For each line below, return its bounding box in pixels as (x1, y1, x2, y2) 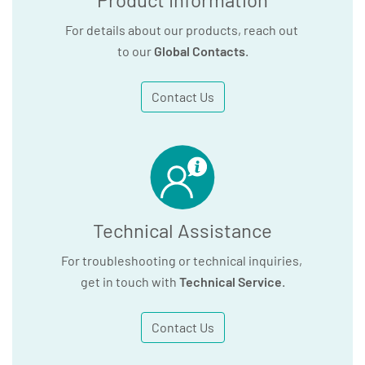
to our (117, 42, 154, 59)
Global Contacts (153, 42, 245, 59)
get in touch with (80, 273, 179, 289)
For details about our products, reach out (64, 21, 301, 37)
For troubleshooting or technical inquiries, (60, 252, 305, 268)
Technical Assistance (93, 218, 272, 242)
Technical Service (178, 273, 282, 289)
